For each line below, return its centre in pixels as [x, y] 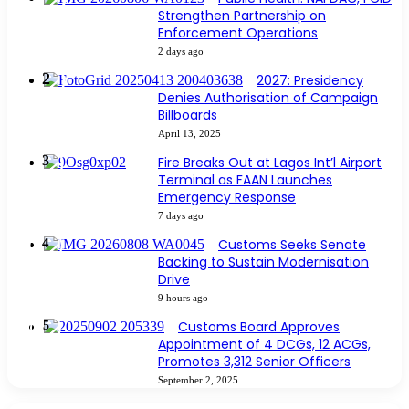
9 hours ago [183, 298]
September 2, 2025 [198, 380]
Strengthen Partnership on [242, 16]
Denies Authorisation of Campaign [268, 98]
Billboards [188, 115]
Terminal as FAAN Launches [245, 180]
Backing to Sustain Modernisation [263, 262]
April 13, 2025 [189, 134]
